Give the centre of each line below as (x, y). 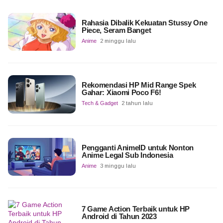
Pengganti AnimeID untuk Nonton (137, 148)
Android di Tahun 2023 (119, 217)
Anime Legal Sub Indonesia (127, 155)
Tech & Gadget (100, 103)
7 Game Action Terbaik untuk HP (135, 209)
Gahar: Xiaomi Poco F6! (121, 93)
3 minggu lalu (118, 166)
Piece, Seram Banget (116, 30)
